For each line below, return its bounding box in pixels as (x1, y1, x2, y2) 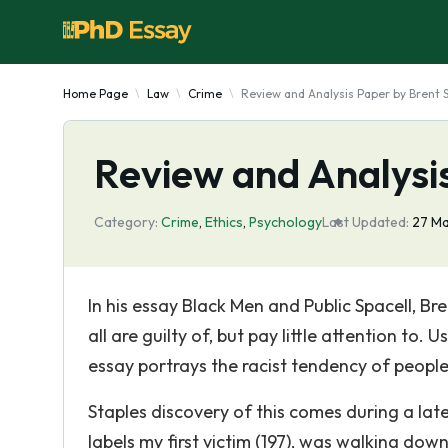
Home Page (63, 86, 128, 101)
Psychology (249, 213, 322, 231)
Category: (94, 213, 158, 231)
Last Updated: (322, 213, 409, 231)
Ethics (205, 213, 243, 231)
